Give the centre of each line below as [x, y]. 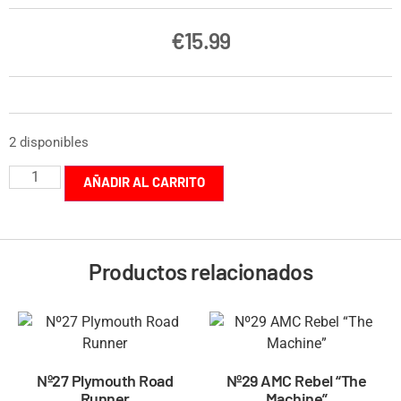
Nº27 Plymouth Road [105, 380]
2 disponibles [49, 142]
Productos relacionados [200, 271]
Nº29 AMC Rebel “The [296, 380]
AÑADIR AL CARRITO [145, 181]
